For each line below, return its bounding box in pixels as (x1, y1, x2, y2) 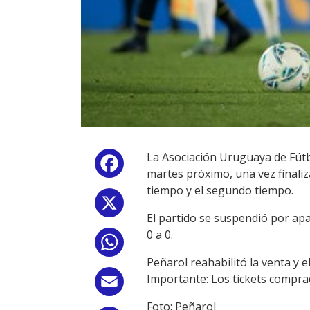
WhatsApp (127, 237, 181, 253)
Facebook (127, 158, 176, 174)
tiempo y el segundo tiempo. (147, 183, 293, 199)
